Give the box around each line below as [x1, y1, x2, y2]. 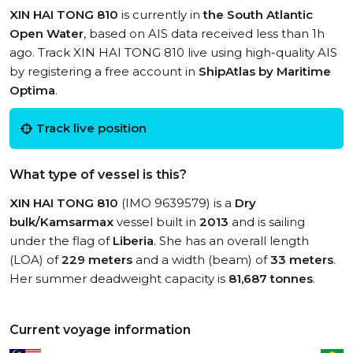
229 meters [61, 252, 132, 267]
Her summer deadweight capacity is [9, 271, 229, 286]
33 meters [270, 252, 333, 267]
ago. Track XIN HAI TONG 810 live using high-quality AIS [9, 45, 337, 60]
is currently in [118, 7, 203, 22]
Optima [9, 83, 55, 98]
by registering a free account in [9, 64, 199, 79]
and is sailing [229, 214, 305, 229]
